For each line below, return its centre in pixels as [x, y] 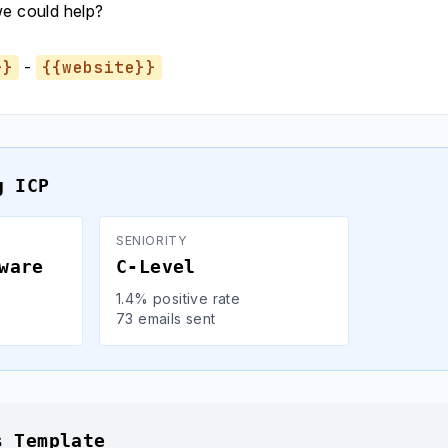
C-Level [156, 266]
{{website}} [99, 67]
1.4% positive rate [178, 298]
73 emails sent [166, 318]
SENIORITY [151, 240]
